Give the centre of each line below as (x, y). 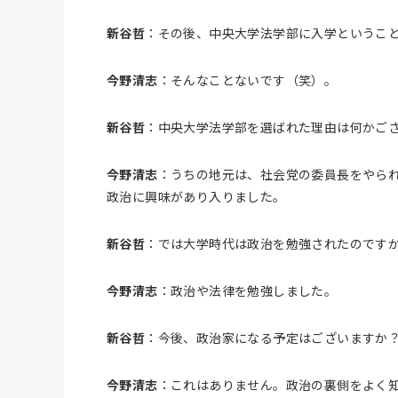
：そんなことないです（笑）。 (247, 80)
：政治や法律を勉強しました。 (247, 290)
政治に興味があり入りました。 (196, 196)
